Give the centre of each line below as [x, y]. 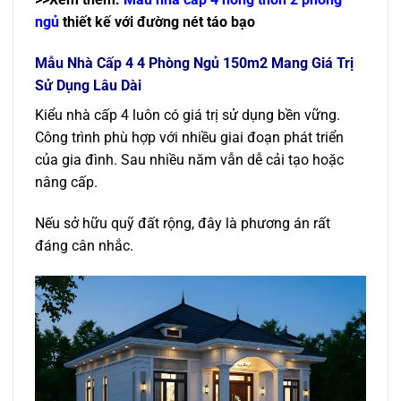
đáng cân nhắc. [84, 246]
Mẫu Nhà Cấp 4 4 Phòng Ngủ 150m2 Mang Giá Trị [194, 64]
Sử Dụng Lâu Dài [88, 86]
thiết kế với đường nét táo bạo [157, 22]
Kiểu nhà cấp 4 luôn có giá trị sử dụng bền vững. [188, 115]
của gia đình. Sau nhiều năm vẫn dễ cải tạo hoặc [189, 160]
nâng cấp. [66, 183]
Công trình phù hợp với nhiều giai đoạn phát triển [189, 138]
